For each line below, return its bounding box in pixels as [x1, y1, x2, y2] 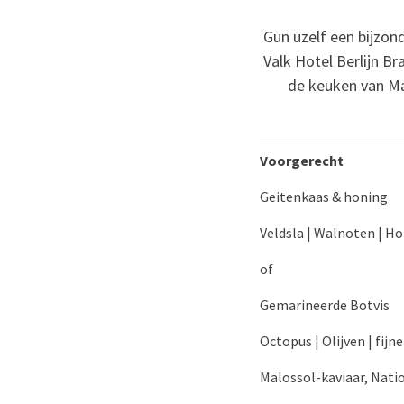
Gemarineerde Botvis [260, 296, 390, 314]
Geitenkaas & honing [260, 188, 388, 206]
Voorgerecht [260, 151, 344, 170]
